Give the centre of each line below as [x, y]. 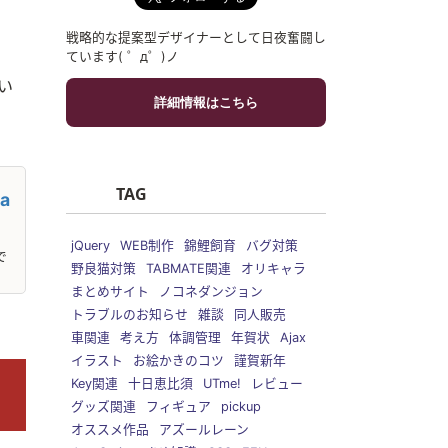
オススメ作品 [110, 430]
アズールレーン [204, 430]
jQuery [90, 246]
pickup [241, 407]
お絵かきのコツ [178, 361]
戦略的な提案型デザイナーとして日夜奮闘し [196, 37]
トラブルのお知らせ [129, 315]
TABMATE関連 [188, 269]
